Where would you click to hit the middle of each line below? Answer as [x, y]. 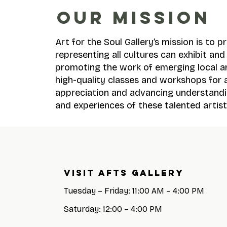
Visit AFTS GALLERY [124, 173]
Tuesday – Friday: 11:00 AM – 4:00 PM [134, 191]
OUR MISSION [134, 17]
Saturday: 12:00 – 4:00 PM [113, 209]
